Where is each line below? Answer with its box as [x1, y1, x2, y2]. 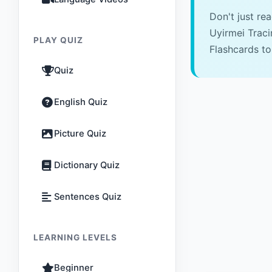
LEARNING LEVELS [33, 233, 117, 242]
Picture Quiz [54, 128, 106, 139]
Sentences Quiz [54, 191, 121, 202]
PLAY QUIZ [33, 35, 83, 45]
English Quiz [54, 97, 107, 107]
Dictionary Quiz [54, 160, 120, 171]
